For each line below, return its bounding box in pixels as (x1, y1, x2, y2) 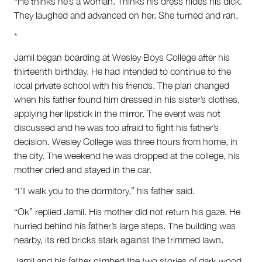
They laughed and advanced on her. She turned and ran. (14, 10, 238, 21)
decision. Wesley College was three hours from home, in (14, 136, 237, 147)
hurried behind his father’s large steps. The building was (14, 220, 236, 232)
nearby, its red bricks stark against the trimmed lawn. (14, 235, 223, 246)
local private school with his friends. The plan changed (14, 80, 229, 91)
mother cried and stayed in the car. (14, 164, 151, 175)
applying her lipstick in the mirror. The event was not (14, 108, 220, 119)
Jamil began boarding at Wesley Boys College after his (14, 52, 230, 63)
